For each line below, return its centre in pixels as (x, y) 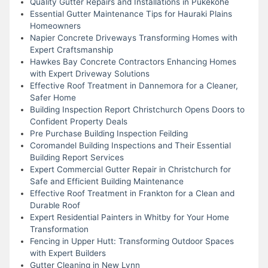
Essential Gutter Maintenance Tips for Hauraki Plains (131, 13)
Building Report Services (77, 157)
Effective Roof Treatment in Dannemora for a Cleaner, (134, 85)
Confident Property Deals (78, 121)
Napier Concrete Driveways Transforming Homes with (133, 37)
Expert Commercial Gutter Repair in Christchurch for (130, 169)
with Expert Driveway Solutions (89, 73)
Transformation (59, 229)
